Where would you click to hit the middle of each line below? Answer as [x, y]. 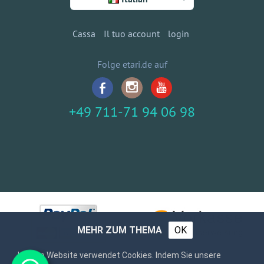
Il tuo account [131, 34]
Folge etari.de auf [132, 64]
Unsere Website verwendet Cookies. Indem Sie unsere [119, 255]
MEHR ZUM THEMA [119, 230]
